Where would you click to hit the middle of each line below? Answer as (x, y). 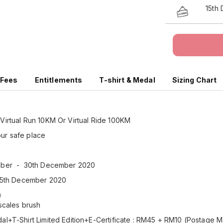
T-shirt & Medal (127, 80)
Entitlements (58, 80)
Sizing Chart (194, 80)
